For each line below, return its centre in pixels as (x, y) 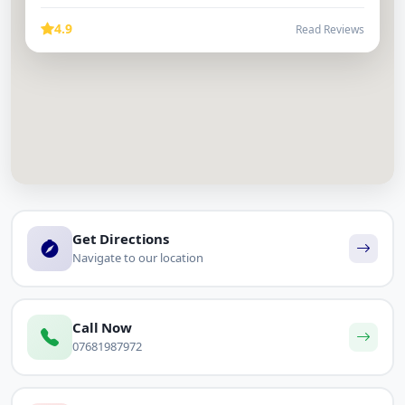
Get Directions (121, 239)
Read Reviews (330, 30)
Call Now (102, 328)
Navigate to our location (138, 258)
